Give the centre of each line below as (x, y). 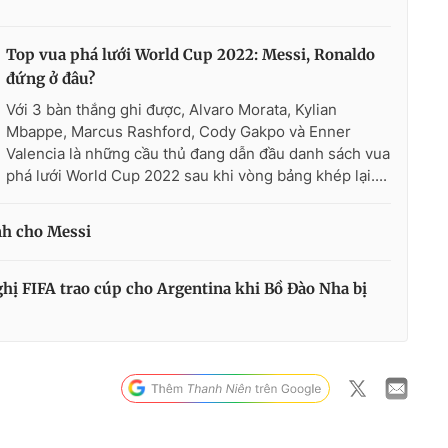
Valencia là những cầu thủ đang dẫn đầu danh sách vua (198, 153)
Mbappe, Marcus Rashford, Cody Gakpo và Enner (178, 131)
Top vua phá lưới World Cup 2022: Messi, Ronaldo (190, 54)
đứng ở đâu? (50, 78)
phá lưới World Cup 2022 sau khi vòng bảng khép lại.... (196, 175)
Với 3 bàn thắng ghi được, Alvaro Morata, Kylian (171, 109)
